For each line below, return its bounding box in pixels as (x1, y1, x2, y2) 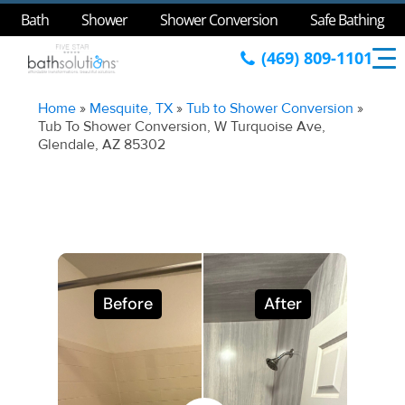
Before (103, 293, 153, 315)
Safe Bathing (310, 9, 384, 30)
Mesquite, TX (89, 99, 174, 118)
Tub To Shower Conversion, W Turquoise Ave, (38, 118, 326, 136)
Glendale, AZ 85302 (38, 136, 166, 154)
